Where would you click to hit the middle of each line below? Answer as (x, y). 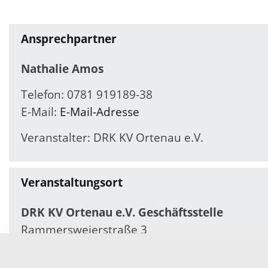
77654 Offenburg (67, 247)
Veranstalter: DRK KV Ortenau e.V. (112, 138)
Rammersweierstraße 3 (84, 229)
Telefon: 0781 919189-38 (87, 95)
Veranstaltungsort (72, 182)
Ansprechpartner (69, 39)
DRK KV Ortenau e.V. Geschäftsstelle (122, 212)
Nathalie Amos (62, 68)
